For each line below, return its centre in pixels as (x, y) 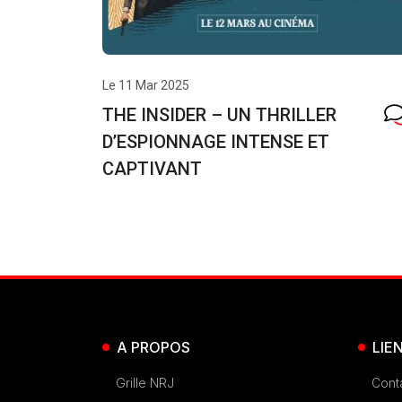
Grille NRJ (145, 383)
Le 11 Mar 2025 (146, 86)
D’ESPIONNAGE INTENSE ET (216, 142)
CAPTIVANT (152, 169)
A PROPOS (153, 348)
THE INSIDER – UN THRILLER (219, 115)
